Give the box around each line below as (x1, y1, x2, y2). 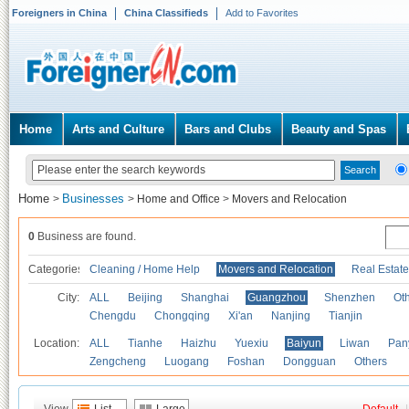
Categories (28, 263, 83, 276)
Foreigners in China (12, 7, 107, 18)
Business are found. (35, 230, 136, 243)
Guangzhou (247, 291, 306, 304)
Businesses (62, 192, 128, 205)
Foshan (227, 355, 265, 368)
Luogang (164, 355, 209, 368)
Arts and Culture (72, 122, 164, 136)
